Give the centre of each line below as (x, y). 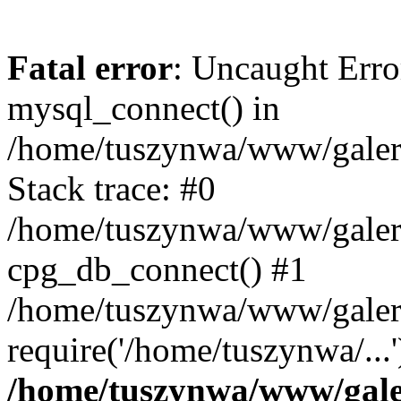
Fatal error (90, 68)
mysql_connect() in (144, 108)
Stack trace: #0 (111, 188)
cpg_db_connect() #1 (157, 269)
